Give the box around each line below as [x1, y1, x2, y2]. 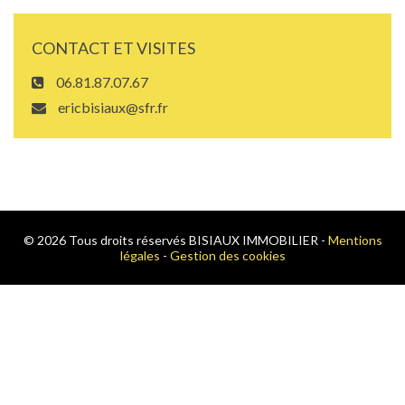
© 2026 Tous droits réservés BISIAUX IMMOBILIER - [23, 231, 328, 248]
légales [119, 247, 160, 263]
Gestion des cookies [169, 247, 286, 263]
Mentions [327, 231, 382, 248]
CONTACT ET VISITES [32, 37, 195, 58]
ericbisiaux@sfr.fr [55, 98, 168, 116]
